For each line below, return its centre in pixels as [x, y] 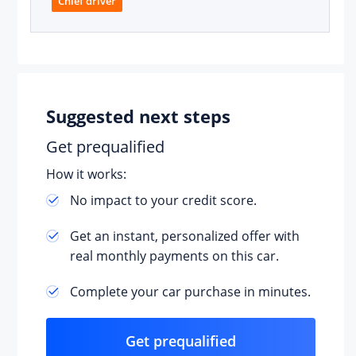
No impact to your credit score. [163, 200]
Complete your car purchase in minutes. [190, 292]
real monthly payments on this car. [174, 256]
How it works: [86, 174]
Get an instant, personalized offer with [184, 236]
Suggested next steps [138, 116]
